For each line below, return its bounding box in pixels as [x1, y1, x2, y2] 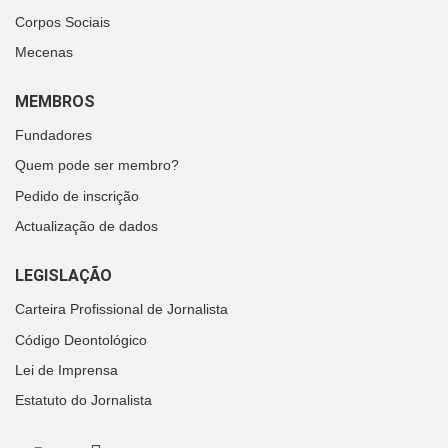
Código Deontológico [15, 331, 147, 348]
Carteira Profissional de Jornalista [15, 301, 228, 318]
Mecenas [15, 43, 73, 60]
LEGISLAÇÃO [15, 266, 112, 286]
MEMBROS [15, 91, 95, 111]
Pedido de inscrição [15, 187, 139, 204]
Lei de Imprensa [15, 361, 118, 378]
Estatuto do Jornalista [15, 392, 152, 409]
